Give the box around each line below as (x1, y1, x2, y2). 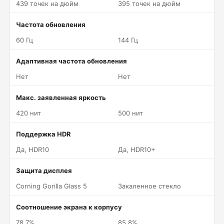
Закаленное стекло (118, 182, 181, 190)
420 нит (16, 109, 41, 117)
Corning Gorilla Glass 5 (16, 182, 87, 190)
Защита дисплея (16, 166, 72, 174)
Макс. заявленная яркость (16, 93, 106, 101)
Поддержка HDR (16, 130, 71, 138)
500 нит (118, 109, 143, 117)
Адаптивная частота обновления (16, 57, 127, 65)
